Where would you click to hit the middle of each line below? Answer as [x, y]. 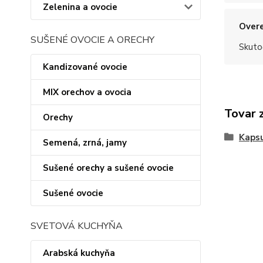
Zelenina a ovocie [80, 7]
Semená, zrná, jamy [85, 143]
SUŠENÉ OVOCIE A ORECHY [92, 40]
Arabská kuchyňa [79, 253]
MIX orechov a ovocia [87, 92]
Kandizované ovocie [85, 67]
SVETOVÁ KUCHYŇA [77, 226]
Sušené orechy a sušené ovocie [108, 168]
